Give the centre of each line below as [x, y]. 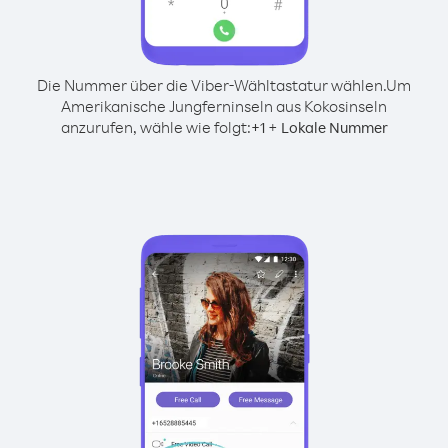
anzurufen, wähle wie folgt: [155, 127]
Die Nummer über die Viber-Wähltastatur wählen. [211, 85]
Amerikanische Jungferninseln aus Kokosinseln [224, 106]
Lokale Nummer [334, 127]
